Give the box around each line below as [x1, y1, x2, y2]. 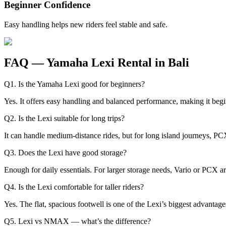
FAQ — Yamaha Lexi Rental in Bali [4, 56, 189, 70]
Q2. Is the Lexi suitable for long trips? [4, 114, 125, 123]
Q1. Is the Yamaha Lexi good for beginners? [4, 80, 145, 89]
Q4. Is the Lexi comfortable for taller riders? [4, 183, 144, 192]
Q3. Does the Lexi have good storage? [4, 148, 127, 157]
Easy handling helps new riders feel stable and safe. [4, 20, 167, 29]
